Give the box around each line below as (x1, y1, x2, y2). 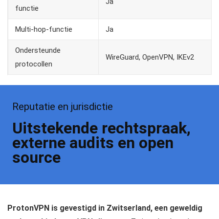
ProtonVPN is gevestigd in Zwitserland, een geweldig (7, 203, 202, 213)
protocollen (15, 60, 52, 69)
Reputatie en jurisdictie (12, 101, 113, 113)
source (12, 148, 61, 167)
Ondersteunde (15, 46, 61, 55)
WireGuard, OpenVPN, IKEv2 (106, 53, 194, 62)
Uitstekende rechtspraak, (12, 119, 191, 138)
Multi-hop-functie (15, 25, 72, 34)
